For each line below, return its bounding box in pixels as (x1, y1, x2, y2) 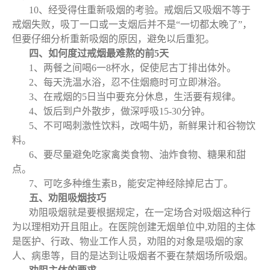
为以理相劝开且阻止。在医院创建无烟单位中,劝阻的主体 (12, 222, 256, 232)
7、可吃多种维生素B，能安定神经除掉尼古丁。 (29, 178, 233, 189)
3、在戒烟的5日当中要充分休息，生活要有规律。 (29, 92, 241, 102)
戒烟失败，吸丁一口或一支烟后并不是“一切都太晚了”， (12, 19, 252, 30)
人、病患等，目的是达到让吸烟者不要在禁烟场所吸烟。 (12, 251, 253, 261)
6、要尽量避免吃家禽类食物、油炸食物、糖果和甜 (29, 149, 246, 160)
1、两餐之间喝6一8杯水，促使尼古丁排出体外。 (29, 63, 236, 73)
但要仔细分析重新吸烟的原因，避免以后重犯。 (12, 34, 215, 44)
